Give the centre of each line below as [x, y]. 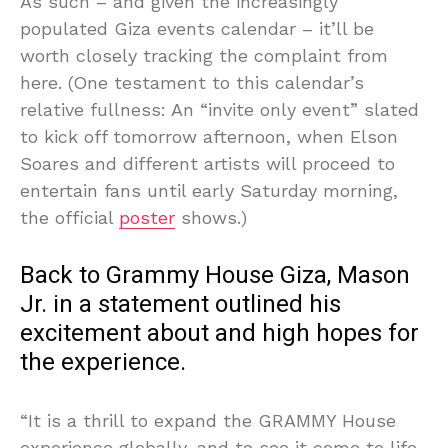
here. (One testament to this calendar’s [192, 82]
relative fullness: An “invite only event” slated [219, 109]
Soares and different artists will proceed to [207, 163]
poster [147, 217]
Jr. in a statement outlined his [180, 304]
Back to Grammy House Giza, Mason [215, 275]
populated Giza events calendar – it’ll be [197, 28]
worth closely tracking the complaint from [204, 55]
